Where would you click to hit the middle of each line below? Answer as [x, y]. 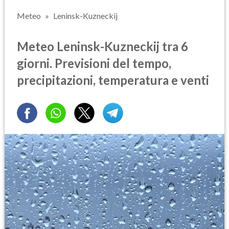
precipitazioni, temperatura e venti [113, 80]
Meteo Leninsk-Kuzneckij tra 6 [102, 46]
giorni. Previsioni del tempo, [94, 63]
